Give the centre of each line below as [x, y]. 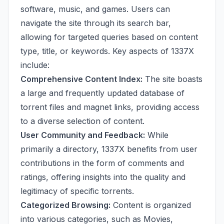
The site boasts [172, 79]
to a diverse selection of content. [82, 121]
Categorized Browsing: [65, 205]
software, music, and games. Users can [95, 9]
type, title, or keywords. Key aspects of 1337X [107, 51]
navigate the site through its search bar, [96, 23]
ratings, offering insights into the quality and [103, 177]
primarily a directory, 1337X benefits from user [109, 149]
